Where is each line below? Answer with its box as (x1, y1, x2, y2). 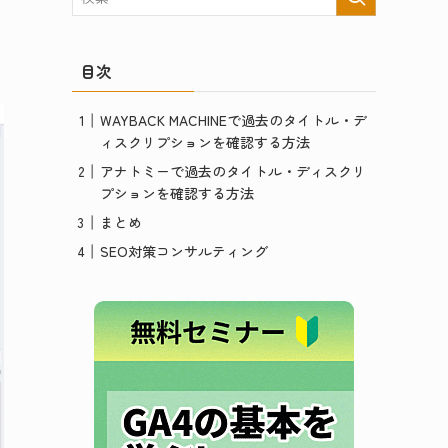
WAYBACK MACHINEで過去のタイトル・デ (100, 110, 367, 131)
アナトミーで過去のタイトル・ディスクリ (100, 161, 366, 182)
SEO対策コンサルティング (100, 241, 268, 262)
